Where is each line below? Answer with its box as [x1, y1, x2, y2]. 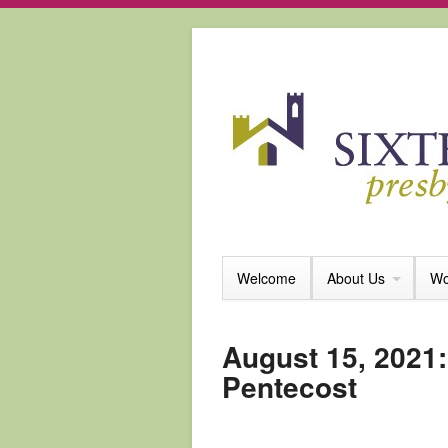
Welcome [237, 268, 296, 288]
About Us [327, 268, 385, 288]
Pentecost [222, 366, 357, 407]
